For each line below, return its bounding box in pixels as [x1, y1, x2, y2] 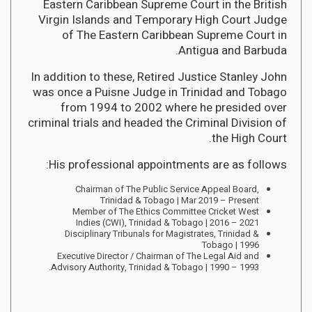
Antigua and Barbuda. [178, 41, 287, 59]
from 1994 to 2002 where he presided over [61, 98, 287, 116]
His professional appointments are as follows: [49, 155, 287, 173]
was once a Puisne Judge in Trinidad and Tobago [33, 83, 287, 101]
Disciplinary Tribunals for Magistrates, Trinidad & [65, 226, 259, 240]
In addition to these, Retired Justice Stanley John [31, 68, 287, 86]
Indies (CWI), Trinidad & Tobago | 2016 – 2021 [76, 215, 259, 229]
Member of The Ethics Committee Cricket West [72, 204, 259, 218]
